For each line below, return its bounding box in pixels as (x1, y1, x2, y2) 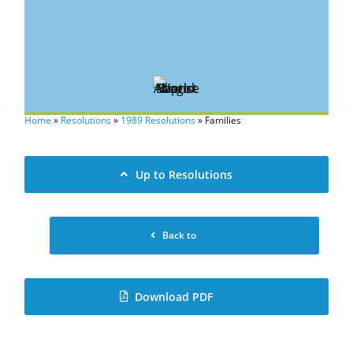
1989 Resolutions (121, 113, 196, 127)
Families (205, 113, 242, 127)
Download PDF (134, 289, 213, 304)
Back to (162, 229, 197, 242)
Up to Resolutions (135, 167, 232, 182)
